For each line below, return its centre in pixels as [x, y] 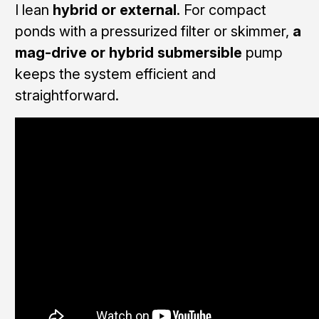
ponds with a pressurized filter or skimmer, [153, 31]
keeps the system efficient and [115, 74]
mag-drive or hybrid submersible [128, 52]
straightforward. [67, 95]
